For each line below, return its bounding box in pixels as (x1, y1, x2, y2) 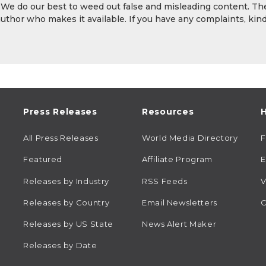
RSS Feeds (142, 176, 188, 186)
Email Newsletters (142, 197, 217, 207)
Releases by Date (23, 240, 97, 250)
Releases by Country (23, 197, 110, 207)
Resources (142, 106, 194, 118)
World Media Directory (142, 133, 238, 143)
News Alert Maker (142, 218, 217, 229)
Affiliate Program (142, 154, 213, 164)
